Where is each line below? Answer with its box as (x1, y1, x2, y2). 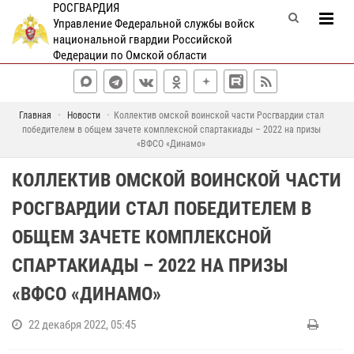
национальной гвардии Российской (52, 32, 232, 47)
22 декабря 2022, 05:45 (28, 318, 136, 332)
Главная (18, 110, 51, 121)
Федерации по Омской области (52, 48, 207, 62)
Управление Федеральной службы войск (52, 17, 254, 31)
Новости (66, 110, 100, 121)
